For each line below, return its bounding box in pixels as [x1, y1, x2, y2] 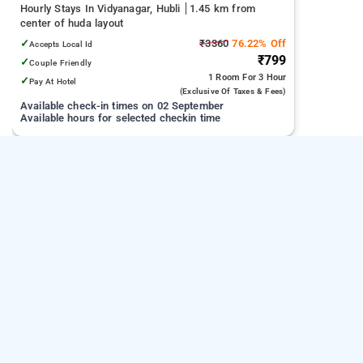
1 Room [207, 72, 243, 83]
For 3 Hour [242, 72, 287, 83]
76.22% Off [228, 37, 287, 50]
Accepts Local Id [29, 39, 93, 50]
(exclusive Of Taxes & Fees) [179, 87, 287, 96]
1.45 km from [189, 2, 256, 15]
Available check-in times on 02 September [20, 100, 224, 113]
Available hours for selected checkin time [20, 112, 221, 125]
